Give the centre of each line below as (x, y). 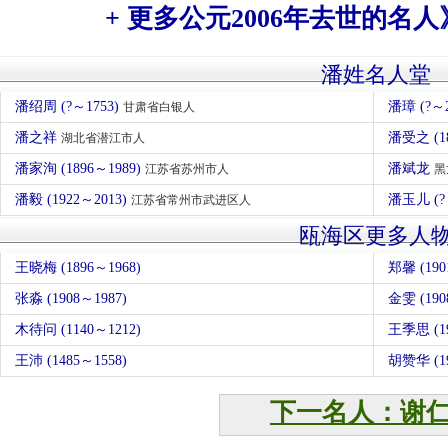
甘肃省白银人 (159, 107)
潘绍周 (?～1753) (69, 106)
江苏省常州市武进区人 (191, 200)
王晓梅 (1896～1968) (78, 267)
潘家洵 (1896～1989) (80, 168)
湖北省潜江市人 (103, 138)
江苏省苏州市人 (187, 169)
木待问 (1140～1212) (78, 329)
